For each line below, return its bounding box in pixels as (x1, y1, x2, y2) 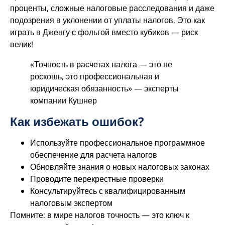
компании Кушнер (30, 94, 97, 106)
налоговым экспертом (30, 197, 113, 208)
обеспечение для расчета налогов (30, 149, 157, 160)
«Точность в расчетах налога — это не (30, 58, 172, 70)
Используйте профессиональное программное (30, 137, 205, 148)
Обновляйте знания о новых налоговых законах (30, 161, 209, 172)
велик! (10, 38, 33, 50)
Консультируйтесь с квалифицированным (30, 185, 185, 196)
